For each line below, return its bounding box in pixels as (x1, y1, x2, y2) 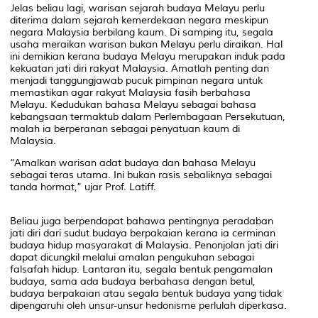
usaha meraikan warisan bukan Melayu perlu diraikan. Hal (10, 38, 283, 50)
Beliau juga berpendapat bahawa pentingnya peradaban (10, 214, 273, 227)
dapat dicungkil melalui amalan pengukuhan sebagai (10, 251, 254, 263)
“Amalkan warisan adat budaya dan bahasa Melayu (10, 156, 256, 169)
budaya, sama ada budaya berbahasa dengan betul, (10, 275, 256, 287)
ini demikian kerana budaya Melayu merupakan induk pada (10, 50, 285, 62)
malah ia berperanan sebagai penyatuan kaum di (10, 122, 240, 135)
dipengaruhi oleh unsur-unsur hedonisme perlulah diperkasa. (10, 299, 287, 312)
